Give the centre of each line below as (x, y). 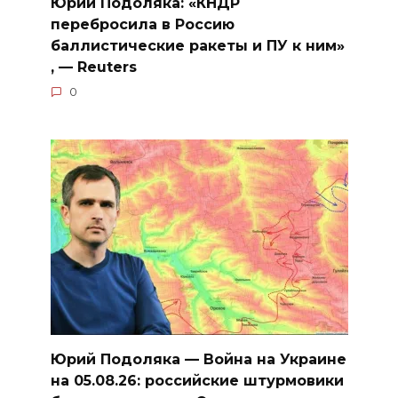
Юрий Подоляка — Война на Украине (198, 359)
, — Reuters (93, 67)
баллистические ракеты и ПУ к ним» (197, 45)
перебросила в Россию (142, 24)
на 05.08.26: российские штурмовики (197, 380)
